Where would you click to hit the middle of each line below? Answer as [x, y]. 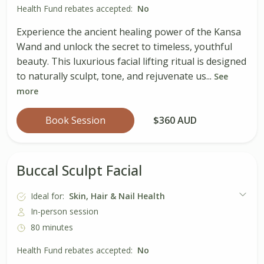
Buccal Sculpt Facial [79, 171]
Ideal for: [47, 196]
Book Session [75, 121]
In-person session [65, 212]
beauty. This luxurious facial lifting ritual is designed [131, 62]
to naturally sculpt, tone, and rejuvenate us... [115, 76]
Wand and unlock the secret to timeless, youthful [124, 47]
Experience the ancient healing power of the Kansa [129, 32]
